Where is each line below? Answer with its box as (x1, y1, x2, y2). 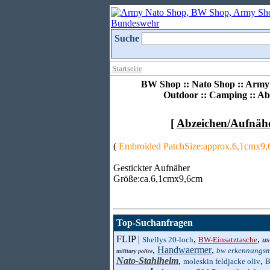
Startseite (112, 64, 142, 73)
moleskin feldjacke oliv (183, 257, 260, 266)
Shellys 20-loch (142, 235, 193, 244)
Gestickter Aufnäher (113, 163, 190, 173)
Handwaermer (157, 245, 212, 255)
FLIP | (116, 234, 142, 244)
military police (116, 248, 152, 254)
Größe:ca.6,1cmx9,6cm (113, 174, 202, 184)
